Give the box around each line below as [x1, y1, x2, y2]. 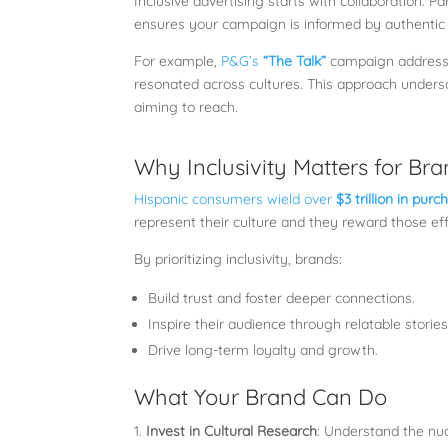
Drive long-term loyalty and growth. [148, 340, 379, 359]
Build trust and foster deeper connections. [148, 288, 416, 307]
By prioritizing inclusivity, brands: [134, 249, 343, 268]
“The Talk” [263, 51, 327, 70]
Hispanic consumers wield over [134, 189, 337, 208]
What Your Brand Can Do [134, 382, 388, 411]
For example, [134, 51, 222, 70]
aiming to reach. [134, 97, 239, 116]
